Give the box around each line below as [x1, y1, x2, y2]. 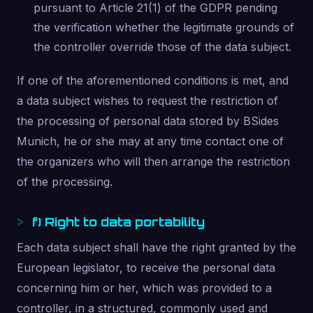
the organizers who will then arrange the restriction [17, 154, 290, 168]
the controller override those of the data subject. [34, 40, 291, 54]
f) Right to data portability [32, 214, 205, 229]
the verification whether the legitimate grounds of [34, 20, 294, 34]
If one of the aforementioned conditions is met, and [17, 73, 289, 87]
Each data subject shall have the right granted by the [17, 240, 296, 254]
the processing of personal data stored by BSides [17, 114, 279, 128]
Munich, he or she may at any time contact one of [17, 134, 284, 148]
